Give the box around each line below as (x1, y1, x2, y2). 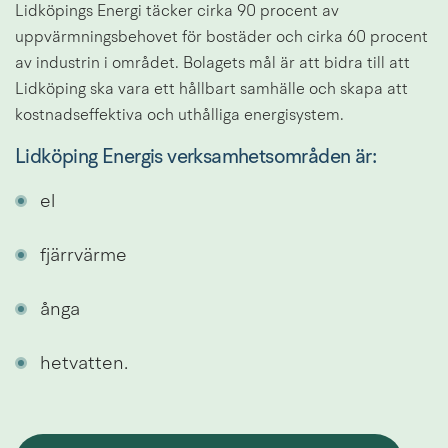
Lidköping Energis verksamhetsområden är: (15, 148, 376, 169)
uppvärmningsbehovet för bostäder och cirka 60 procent (15, 29, 428, 46)
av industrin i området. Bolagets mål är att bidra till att (15, 55, 410, 72)
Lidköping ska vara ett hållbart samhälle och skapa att (15, 81, 408, 98)
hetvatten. (40, 354, 128, 374)
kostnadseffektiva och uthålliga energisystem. (15, 107, 344, 124)
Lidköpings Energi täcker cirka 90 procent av (15, 3, 339, 20)
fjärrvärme (40, 247, 127, 267)
